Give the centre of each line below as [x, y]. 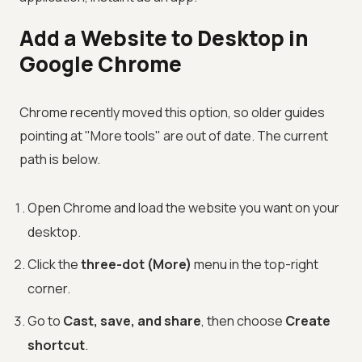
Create [308, 321]
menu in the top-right [255, 265]
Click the [54, 265]
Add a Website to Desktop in [164, 38]
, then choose [243, 321]
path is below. [60, 160]
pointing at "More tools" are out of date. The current [174, 136]
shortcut [56, 345]
